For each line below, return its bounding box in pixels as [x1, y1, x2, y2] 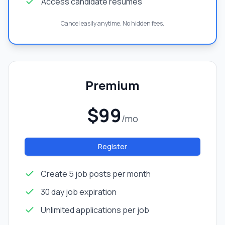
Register [98, 142, 127, 152]
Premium [85, 77, 140, 94]
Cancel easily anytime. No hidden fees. [61, 19, 164, 28]
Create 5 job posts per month [41, 168, 151, 180]
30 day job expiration [41, 186, 117, 198]
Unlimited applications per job [41, 204, 149, 216]
